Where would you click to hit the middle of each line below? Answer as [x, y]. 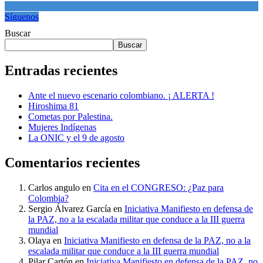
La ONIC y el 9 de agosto [76, 138]
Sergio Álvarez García [70, 208]
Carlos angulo [54, 187]
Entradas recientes [61, 71]
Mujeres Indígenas [62, 127]
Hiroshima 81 [53, 106]
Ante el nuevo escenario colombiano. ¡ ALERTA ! [121, 96]
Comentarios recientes [72, 163]
